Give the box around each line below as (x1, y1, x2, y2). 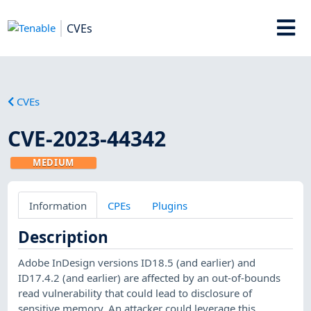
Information (28, 198, 87, 212)
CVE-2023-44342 (8, 124, 167, 153)
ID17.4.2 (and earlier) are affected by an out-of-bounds (18, 270, 281, 285)
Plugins (151, 198, 187, 212)
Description (18, 226, 109, 248)
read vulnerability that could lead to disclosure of (18, 285, 253, 300)
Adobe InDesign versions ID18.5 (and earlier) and (18, 255, 256, 269)
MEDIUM (33, 155, 75, 169)
